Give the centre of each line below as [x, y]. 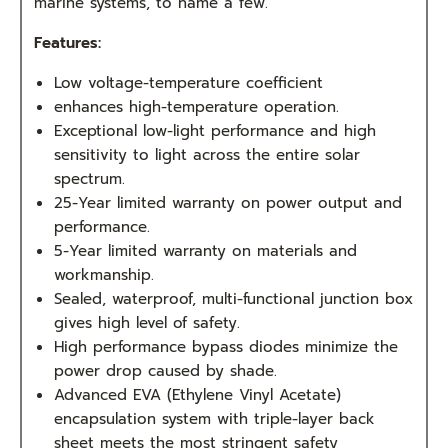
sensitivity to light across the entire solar [207, 154]
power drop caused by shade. [168, 370]
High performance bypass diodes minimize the [226, 346]
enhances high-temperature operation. [199, 106]
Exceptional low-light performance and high [215, 130]
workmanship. [104, 274]
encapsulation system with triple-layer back [214, 418]
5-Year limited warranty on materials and [205, 250]
